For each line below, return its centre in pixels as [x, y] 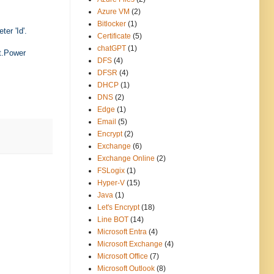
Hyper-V [111, 183]
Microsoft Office [123, 257]
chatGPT [112, 49]
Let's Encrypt [118, 208]
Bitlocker [112, 24]
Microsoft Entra [122, 232]
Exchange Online [126, 159]
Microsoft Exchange [130, 244]
